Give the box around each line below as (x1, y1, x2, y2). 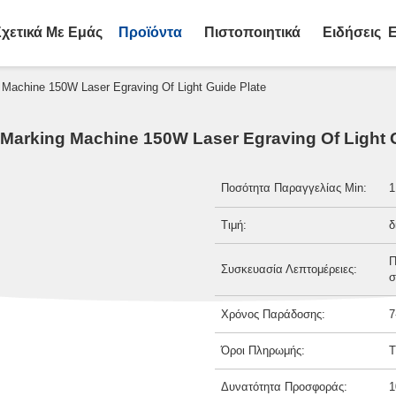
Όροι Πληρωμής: (221, 343, 306, 357)
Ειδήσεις (323, 25, 382, 41)
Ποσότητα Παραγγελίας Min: (221, 181, 368, 195)
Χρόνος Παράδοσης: (221, 307, 326, 321)
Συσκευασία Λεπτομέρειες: (221, 263, 358, 277)
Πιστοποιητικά (203, 25, 301, 41)
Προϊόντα (118, 25, 182, 41)
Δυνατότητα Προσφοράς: (221, 380, 348, 394)
